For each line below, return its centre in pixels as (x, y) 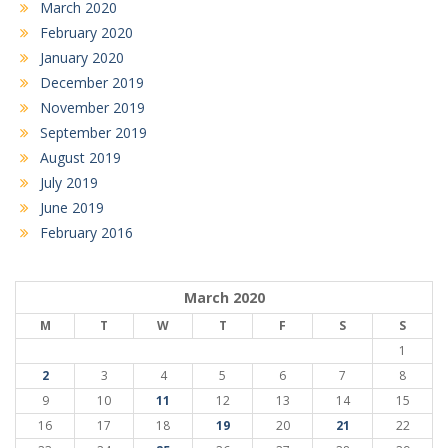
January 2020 (82, 57)
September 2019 (93, 132)
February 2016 (86, 232)
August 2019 (80, 157)
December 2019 (92, 82)
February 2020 (86, 32)
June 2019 (72, 207)
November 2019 (92, 107)
